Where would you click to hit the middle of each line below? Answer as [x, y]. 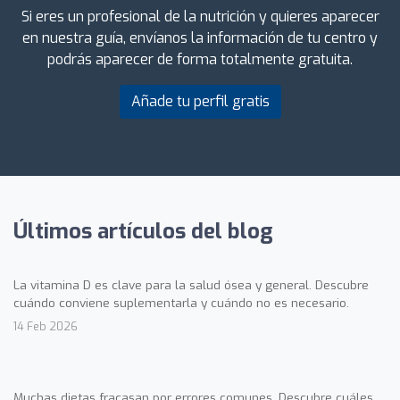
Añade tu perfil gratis [200, 101]
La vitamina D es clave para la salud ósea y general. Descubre [191, 284]
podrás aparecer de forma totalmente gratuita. [200, 59]
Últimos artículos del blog [143, 231]
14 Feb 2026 [46, 326]
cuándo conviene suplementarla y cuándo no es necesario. [181, 302]
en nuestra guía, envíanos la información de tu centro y [200, 37]
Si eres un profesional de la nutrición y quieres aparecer [200, 16]
